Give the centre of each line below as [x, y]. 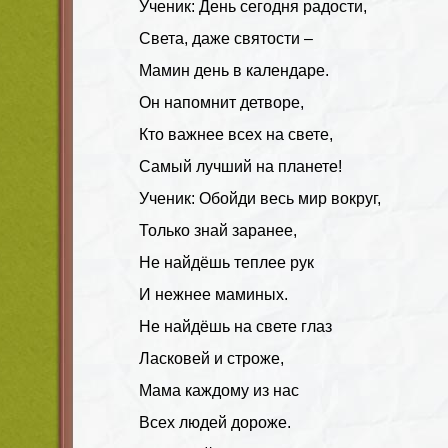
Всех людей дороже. [215, 422]
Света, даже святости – [226, 38]
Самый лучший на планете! [240, 166]
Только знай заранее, [218, 230]
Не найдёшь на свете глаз [235, 326]
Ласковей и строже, [211, 358]
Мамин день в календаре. [234, 70]
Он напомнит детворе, [221, 102]
